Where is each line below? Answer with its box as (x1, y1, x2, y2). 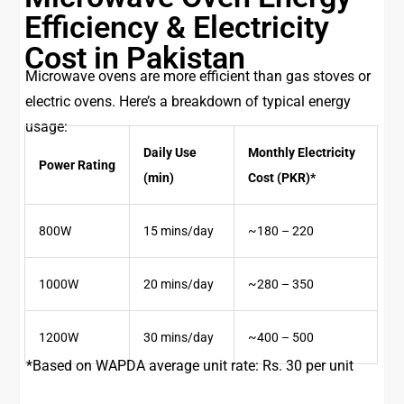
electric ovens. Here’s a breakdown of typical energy (25, 93, 352, 110)
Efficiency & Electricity (24, 9, 330, 45)
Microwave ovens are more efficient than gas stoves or (25, 68, 372, 85)
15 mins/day (143, 224, 215, 238)
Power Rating (39, 158, 116, 172)
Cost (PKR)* (248, 170, 317, 185)
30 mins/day (143, 330, 215, 344)
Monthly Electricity (248, 145, 356, 160)
